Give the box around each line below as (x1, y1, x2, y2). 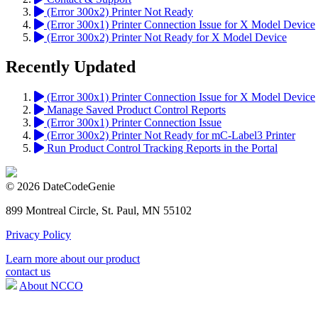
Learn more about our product (6, 253, 140, 265)
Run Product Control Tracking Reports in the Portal (44, 142, 278, 155)
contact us (6, 265, 50, 278)
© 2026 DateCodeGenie (6, 180, 115, 193)
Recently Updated (6, 57, 136, 77)
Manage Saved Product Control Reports (44, 104, 226, 116)
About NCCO (19, 280, 83, 292)
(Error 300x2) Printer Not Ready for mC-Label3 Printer (44, 129, 295, 142)
